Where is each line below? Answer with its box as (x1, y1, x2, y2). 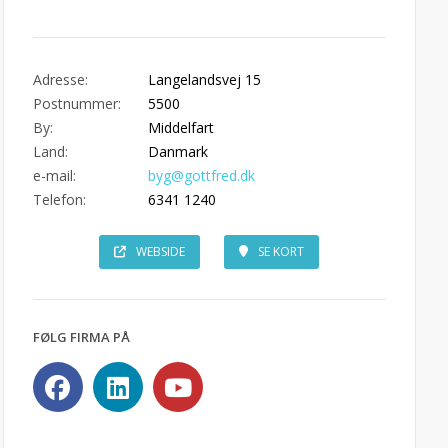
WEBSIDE (136, 243, 186, 260)
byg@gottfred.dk (147, 166, 255, 185)
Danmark (147, 142, 208, 161)
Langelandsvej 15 (147, 70, 261, 89)
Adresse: (32, 70, 88, 89)
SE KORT (258, 243, 305, 260)
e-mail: (32, 166, 76, 185)
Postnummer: (32, 94, 121, 113)
